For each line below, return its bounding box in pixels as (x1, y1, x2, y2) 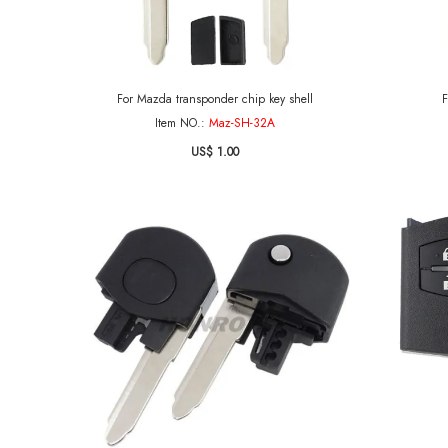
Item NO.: (154, 114, 209, 132)
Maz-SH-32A (208, 114, 275, 132)
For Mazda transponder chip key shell (116, 90, 313, 108)
